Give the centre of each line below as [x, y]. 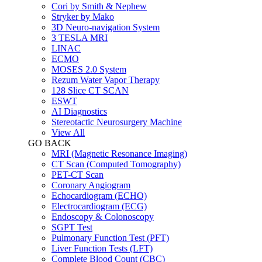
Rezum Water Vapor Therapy [106, 80]
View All [68, 132]
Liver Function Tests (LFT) [102, 248]
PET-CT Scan [77, 174]
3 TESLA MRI [80, 37]
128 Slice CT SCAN [90, 90]
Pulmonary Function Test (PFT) [110, 237]
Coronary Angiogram [91, 185]
